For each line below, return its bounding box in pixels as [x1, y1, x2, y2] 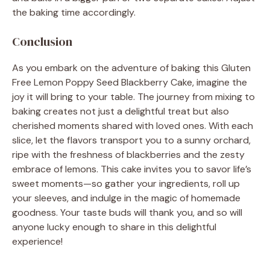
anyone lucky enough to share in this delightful [12, 220, 216, 233]
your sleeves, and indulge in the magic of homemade [12, 191, 240, 204]
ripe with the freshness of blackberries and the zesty [12, 148, 245, 161]
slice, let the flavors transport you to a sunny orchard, [12, 133, 251, 146]
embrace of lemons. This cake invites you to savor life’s [12, 162, 251, 175]
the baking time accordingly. [12, 5, 136, 19]
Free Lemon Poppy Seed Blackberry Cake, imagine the [12, 75, 247, 89]
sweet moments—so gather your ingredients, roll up [12, 177, 240, 190]
